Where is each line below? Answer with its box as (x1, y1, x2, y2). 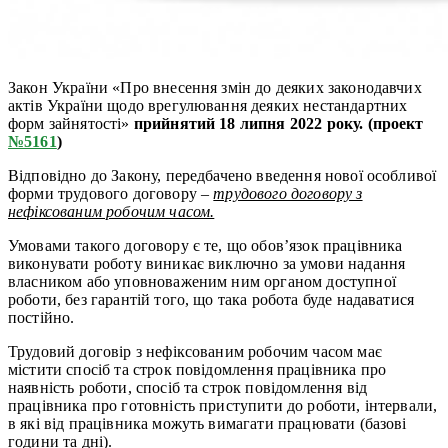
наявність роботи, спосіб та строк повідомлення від (8, 378, 368, 396)
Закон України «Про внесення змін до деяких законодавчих (8, 78, 422, 96)
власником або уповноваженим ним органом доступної (8, 272, 396, 290)
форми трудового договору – (8, 184, 214, 202)
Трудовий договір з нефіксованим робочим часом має (8, 342, 382, 360)
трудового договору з (213, 184, 363, 202)
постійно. (8, 308, 75, 326)
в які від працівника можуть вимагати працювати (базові (8, 414, 407, 432)
